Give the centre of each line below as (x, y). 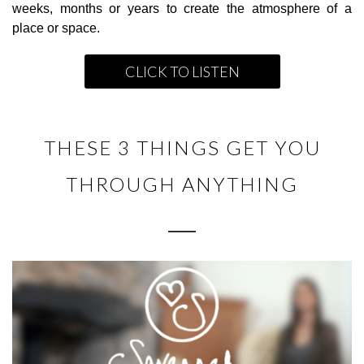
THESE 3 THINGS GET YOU (182, 147)
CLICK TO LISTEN (182, 71)
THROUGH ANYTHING (182, 184)
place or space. (56, 28)
